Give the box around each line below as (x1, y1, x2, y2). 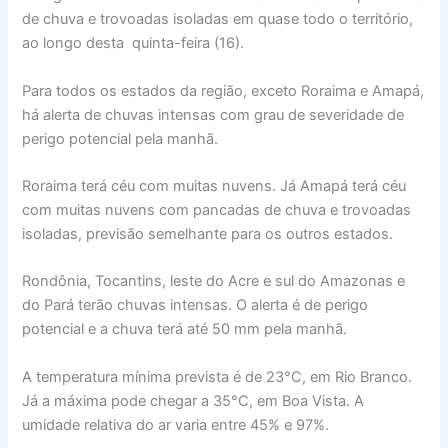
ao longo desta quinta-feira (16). (22, 34, 245, 53)
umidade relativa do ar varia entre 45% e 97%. (22, 415, 330, 434)
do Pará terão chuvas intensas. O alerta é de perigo (22, 296, 369, 315)
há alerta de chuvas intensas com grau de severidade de (22, 105, 405, 124)
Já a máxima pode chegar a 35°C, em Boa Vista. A (22, 391, 365, 410)
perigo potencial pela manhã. (22, 129, 219, 148)
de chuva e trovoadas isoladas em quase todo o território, (22, 10, 414, 29)
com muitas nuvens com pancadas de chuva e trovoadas (22, 200, 412, 219)
